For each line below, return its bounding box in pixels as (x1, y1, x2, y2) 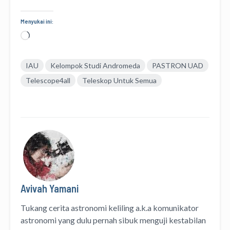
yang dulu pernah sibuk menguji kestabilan (56, 215, 206, 225)
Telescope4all (26, 75, 70, 85)
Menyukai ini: (21, 17, 53, 25)
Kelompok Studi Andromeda (50, 61, 140, 70)
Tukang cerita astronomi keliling (21, 202, 134, 213)
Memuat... (29, 31, 64, 41)
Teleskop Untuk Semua (82, 75, 157, 85)
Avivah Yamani (21, 182, 79, 195)
